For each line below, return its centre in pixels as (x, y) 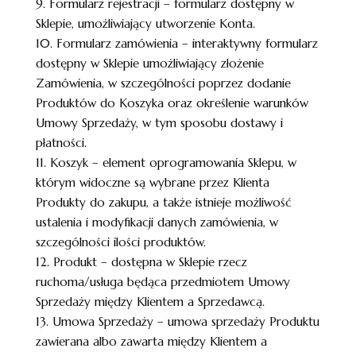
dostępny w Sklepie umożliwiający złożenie (149, 63)
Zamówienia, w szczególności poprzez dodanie (163, 83)
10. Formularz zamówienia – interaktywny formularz (176, 43)
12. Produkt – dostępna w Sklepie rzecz (141, 262)
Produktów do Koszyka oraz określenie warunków (172, 103)
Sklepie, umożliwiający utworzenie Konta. (145, 23)
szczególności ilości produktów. (120, 242)
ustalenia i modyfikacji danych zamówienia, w (157, 222)
